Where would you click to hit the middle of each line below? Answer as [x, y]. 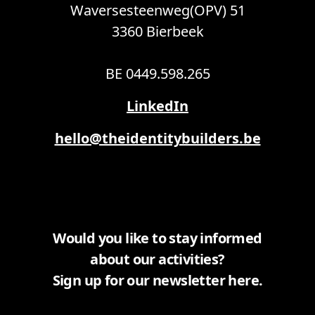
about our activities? [157, 259]
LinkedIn [157, 106]
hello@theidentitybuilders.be [157, 139]
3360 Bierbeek [157, 32]
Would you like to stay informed [157, 238]
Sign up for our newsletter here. [157, 281]
